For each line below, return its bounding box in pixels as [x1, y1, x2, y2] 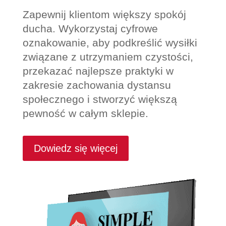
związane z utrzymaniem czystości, [22, 50, 193, 63]
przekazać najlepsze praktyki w [22, 65, 174, 77]
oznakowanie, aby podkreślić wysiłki [22, 36, 197, 48]
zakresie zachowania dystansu [22, 79, 171, 91]
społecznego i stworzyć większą [22, 93, 177, 105]
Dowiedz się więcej [33, 142, 118, 154]
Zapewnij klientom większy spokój [22, 8, 186, 20]
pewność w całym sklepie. [22, 107, 148, 119]
